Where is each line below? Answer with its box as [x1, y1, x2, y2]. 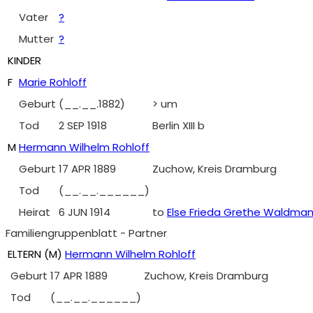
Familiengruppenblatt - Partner [6, 226, 167, 240]
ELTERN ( [8, 247, 49, 261]
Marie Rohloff [19, 75, 87, 89]
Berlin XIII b [152, 118, 205, 133]
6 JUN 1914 [59, 205, 110, 219]
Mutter [19, 31, 54, 46]
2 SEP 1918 [59, 118, 107, 133]
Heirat [19, 205, 50, 219]
